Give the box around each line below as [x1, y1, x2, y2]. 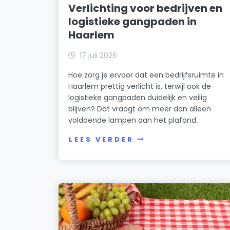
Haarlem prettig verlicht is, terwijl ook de [68, 81, 212, 91]
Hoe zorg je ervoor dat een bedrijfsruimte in [68, 69, 224, 80]
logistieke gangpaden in [68, 14, 197, 29]
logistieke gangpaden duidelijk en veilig [68, 92, 207, 103]
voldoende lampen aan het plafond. [68, 114, 198, 125]
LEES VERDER [69, 135, 134, 144]
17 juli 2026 [80, 50, 118, 61]
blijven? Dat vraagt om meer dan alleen [68, 103, 212, 114]
